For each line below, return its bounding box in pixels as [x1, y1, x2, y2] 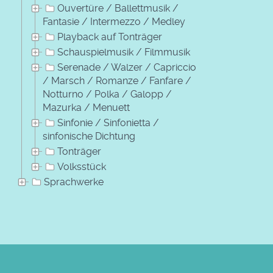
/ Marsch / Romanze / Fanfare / [43, 75, 191, 87]
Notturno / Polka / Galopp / [43, 88, 172, 100]
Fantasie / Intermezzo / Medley [43, 16, 185, 27]
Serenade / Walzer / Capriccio [57, 62, 196, 73]
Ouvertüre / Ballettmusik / [57, 2, 179, 14]
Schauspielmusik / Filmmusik [57, 46, 190, 58]
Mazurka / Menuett [43, 102, 130, 113]
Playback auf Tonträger [57, 31, 162, 43]
